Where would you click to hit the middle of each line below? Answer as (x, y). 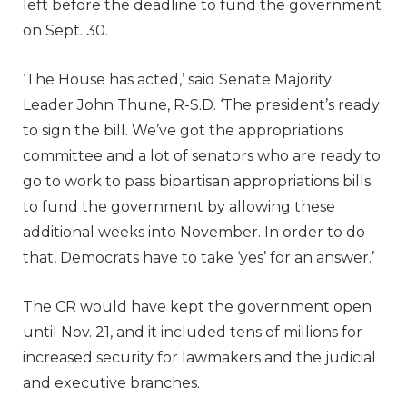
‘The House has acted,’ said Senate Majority (177, 79)
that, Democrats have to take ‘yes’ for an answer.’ (199, 257)
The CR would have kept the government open (197, 306)
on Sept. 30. (65, 30)
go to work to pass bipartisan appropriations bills (197, 181)
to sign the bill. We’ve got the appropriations (183, 130)
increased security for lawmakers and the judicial (199, 357)
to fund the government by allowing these (179, 206)
